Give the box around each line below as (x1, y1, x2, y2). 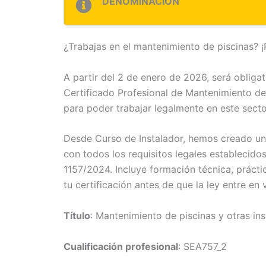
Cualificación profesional (64, 240, 178, 252)
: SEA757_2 (178, 240, 227, 252)
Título (64, 210, 90, 221)
